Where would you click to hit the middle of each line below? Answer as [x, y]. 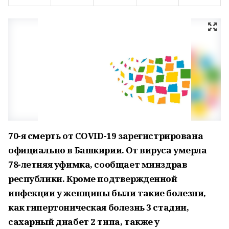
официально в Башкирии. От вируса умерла [108, 150]
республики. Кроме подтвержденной [93, 179]
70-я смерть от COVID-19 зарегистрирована [106, 136]
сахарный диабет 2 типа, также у [84, 222]
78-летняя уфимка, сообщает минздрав [98, 164]
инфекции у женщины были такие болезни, [107, 193]
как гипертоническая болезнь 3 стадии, [99, 207]
